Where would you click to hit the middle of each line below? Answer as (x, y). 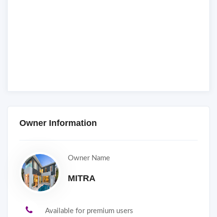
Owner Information (58, 123)
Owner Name (89, 158)
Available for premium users (89, 211)
